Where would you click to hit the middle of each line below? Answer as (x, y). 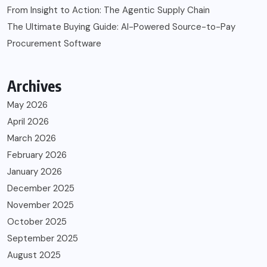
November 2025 (41, 205)
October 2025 (37, 222)
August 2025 (34, 255)
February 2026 (37, 155)
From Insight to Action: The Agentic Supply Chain (108, 10)
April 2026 (28, 122)
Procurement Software (54, 44)
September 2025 (43, 239)
